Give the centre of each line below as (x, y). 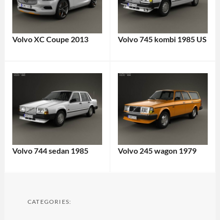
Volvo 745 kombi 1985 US (162, 39)
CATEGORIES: (49, 201)
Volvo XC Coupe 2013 (50, 39)
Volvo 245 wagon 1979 (157, 150)
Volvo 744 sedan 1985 (50, 150)
